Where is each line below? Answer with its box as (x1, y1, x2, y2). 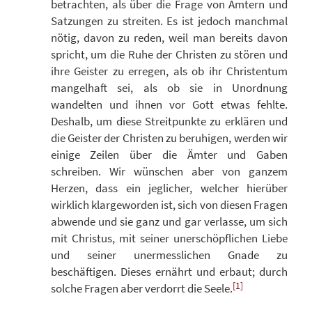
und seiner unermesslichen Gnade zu (50, 247, 288, 263)
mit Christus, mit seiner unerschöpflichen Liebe (50, 231, 288, 247)
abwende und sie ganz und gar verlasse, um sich (50, 214, 288, 230)
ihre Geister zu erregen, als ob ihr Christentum (50, 63, 288, 79)
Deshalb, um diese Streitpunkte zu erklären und (50, 114, 288, 130)
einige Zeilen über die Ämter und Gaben (50, 147, 288, 163)
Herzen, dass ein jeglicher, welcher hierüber (50, 180, 288, 196)
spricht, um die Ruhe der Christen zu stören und (50, 47, 288, 63)
